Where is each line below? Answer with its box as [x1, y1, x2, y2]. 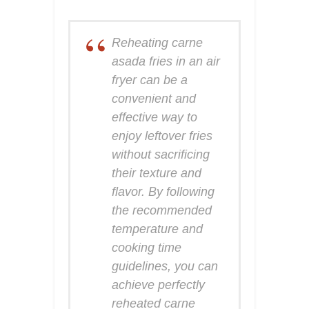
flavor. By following [112, 184, 215, 199]
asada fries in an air [112, 54, 220, 68]
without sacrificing [112, 147, 210, 161]
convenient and [112, 91, 196, 106]
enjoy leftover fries [112, 128, 212, 143]
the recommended [112, 203, 212, 217]
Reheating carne [112, 35, 203, 50]
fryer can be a [112, 72, 188, 87]
